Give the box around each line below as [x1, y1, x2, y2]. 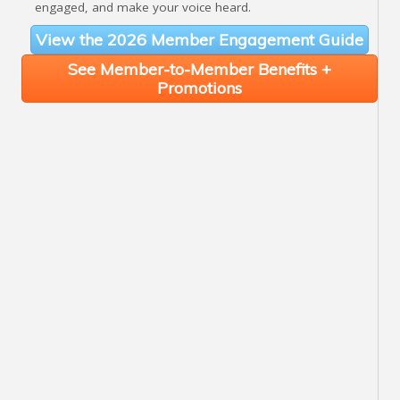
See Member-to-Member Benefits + [68, 58, 331, 79]
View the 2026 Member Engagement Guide [36, 29, 363, 50]
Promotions [157, 77, 242, 98]
